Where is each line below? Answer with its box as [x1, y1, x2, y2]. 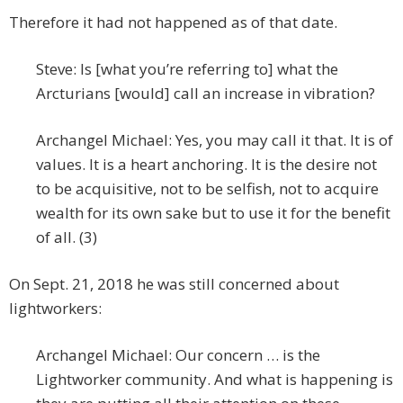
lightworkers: [9, 298, 102, 319]
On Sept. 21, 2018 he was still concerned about [9, 273, 339, 295]
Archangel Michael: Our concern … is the [36, 345, 320, 366]
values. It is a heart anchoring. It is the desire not [36, 154, 377, 175]
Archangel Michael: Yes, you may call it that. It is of [36, 130, 393, 151]
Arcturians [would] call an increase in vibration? [36, 83, 375, 104]
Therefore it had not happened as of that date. [9, 12, 337, 33]
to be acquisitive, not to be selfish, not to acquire [36, 178, 379, 200]
